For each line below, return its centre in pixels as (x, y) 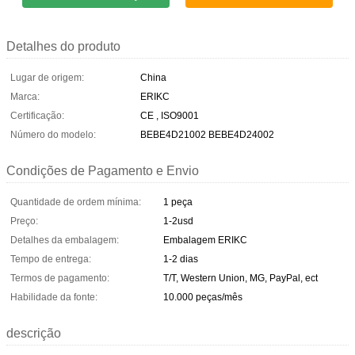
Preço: (24, 221)
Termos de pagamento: (60, 278)
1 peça (178, 202)
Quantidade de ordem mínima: (76, 202)
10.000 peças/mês (203, 297)
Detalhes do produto (63, 46)
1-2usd (178, 221)
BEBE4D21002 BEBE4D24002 (207, 134)
